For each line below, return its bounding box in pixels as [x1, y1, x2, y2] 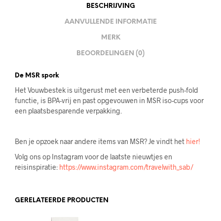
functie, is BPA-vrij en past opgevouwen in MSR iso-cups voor [15, 96, 204, 105]
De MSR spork [15, 73, 59, 79]
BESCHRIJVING [86, 2, 135, 9]
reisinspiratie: [15, 163, 59, 172]
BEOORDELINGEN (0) [76, 50, 145, 57]
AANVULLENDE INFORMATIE [64, 18, 157, 25]
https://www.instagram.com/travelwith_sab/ [59, 163, 193, 172]
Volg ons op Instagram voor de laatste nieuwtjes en [15, 152, 172, 161]
